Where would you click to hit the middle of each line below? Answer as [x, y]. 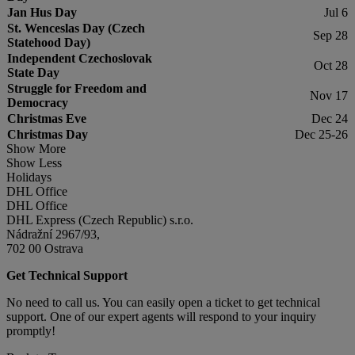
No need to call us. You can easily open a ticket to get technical [163, 302]
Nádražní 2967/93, [53, 234]
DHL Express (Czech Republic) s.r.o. [100, 219]
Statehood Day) [49, 42]
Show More [36, 148]
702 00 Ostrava [45, 248]
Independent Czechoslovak [80, 58]
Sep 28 [330, 35]
